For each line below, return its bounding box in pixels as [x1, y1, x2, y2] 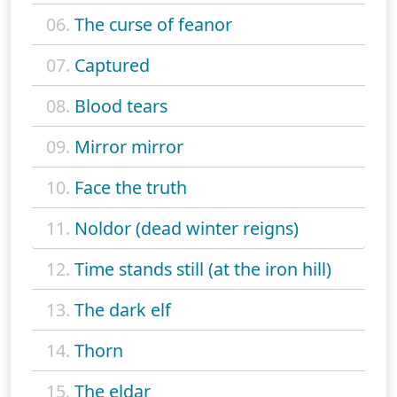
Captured [74, 52, 150, 77]
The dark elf [74, 297, 171, 322]
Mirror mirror [74, 134, 183, 159]
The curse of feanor [74, 12, 232, 36]
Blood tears [74, 93, 167, 118]
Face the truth [74, 175, 187, 199]
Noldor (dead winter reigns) [74, 215, 299, 240]
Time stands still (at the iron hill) [74, 256, 331, 281]
